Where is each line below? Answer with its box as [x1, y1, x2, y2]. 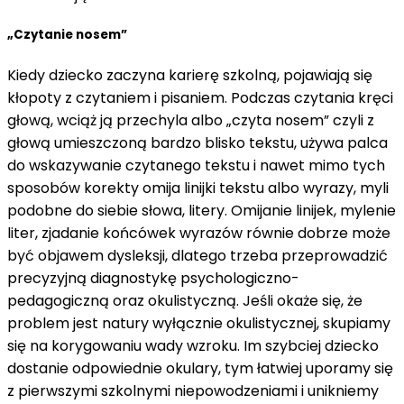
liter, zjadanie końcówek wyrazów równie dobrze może [7, 222, 390, 243]
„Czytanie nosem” [7, 25, 127, 43]
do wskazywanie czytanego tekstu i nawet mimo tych [7, 154, 385, 176]
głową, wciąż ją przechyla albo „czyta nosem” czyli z [7, 109, 374, 131]
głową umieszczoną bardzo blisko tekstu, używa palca [7, 132, 388, 153]
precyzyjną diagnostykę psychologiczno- [7, 267, 299, 289]
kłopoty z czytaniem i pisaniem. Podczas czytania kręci [7, 87, 393, 108]
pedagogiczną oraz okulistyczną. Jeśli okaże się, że [7, 289, 363, 311]
